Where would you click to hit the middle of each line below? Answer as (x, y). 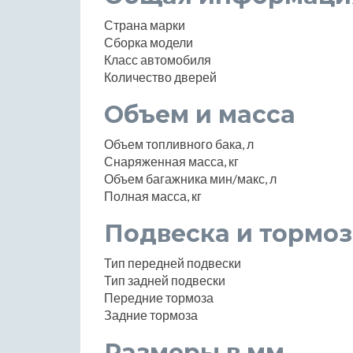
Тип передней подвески (173, 263)
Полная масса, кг (153, 196)
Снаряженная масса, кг (171, 162)
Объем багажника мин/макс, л (190, 179)
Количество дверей (160, 77)
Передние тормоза (159, 298)
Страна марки (145, 25)
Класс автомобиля (158, 60)
